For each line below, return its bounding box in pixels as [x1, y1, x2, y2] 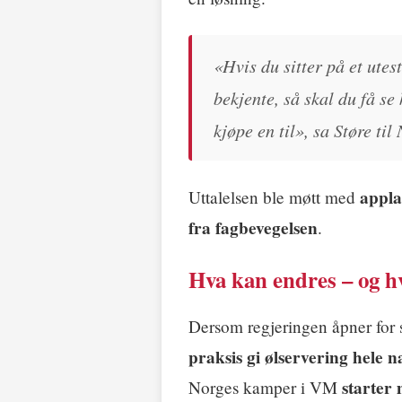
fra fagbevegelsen [188, 215, 318, 241]
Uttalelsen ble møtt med [188, 186, 360, 209]
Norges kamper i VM [188, 376, 342, 399]
